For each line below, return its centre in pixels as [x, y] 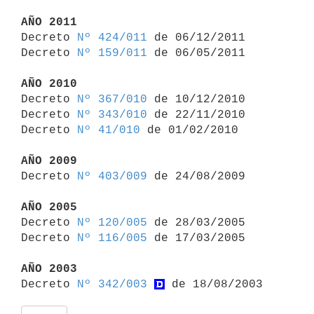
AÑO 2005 [49, 207]
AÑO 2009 [49, 161]
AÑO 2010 [49, 84]
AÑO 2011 [49, 22]
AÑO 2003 [49, 269]
